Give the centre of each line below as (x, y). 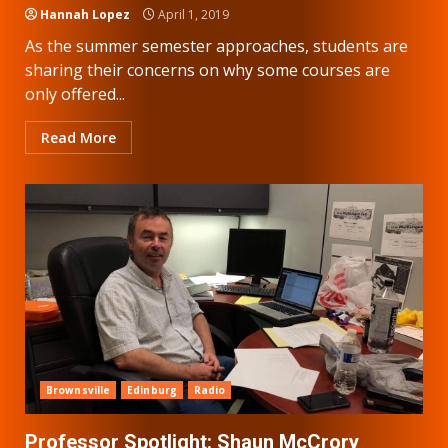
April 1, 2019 (192, 14)
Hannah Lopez (85, 14)
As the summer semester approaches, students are (216, 45)
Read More (78, 137)
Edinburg (152, 389)
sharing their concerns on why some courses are (207, 69)
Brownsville (78, 389)
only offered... (75, 93)
